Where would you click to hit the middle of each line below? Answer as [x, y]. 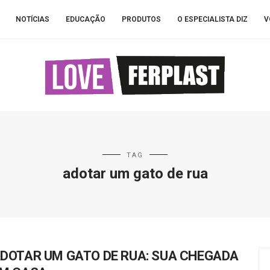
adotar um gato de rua [135, 174]
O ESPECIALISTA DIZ [212, 19]
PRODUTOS [141, 19]
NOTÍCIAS [32, 19]
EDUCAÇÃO [85, 19]
